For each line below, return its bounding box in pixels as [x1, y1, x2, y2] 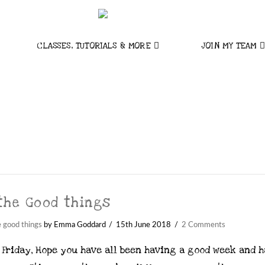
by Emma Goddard [41, 221, 106, 228]
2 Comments [181, 221, 225, 228]
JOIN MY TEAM [201, 40, 257, 51]
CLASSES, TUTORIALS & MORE [37, 40, 151, 51]
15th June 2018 [116, 221, 172, 228]
